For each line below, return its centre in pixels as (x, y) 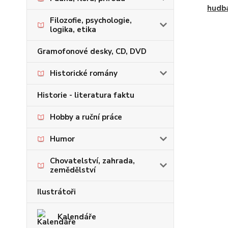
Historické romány (84, 73)
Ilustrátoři (56, 192)
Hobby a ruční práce (86, 117)
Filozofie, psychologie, (91, 20)
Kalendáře (77, 217)
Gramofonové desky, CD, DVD (92, 51)
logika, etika (73, 30)
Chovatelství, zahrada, (92, 161)
